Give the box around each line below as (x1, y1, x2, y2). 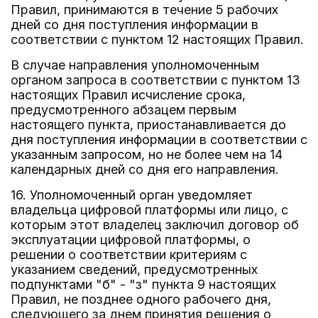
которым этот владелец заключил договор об (11, 217, 299, 232)
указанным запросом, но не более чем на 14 (11, 147, 283, 162)
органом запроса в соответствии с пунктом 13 (11, 72, 300, 87)
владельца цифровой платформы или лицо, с (11, 202, 288, 217)
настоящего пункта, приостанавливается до (11, 117, 286, 132)
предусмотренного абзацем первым (11, 102, 236, 117)
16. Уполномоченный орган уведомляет (11, 187, 253, 202)
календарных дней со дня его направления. (11, 162, 279, 177)
